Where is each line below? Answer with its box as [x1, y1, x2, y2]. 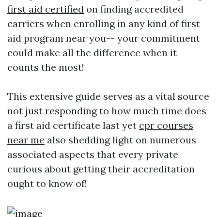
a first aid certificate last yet [7, 119, 139, 131]
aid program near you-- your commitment [7, 31, 200, 44]
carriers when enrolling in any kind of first [7, 17, 200, 30]
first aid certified [7, 2, 84, 15]
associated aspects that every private [7, 148, 178, 160]
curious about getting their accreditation [7, 162, 195, 175]
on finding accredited [84, 2, 184, 15]
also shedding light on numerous [45, 133, 196, 146]
